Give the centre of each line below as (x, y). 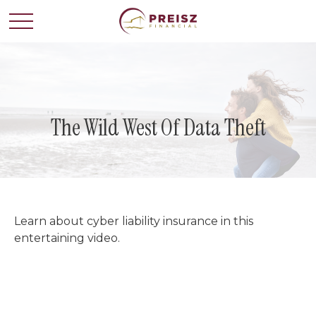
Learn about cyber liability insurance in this (134, 221)
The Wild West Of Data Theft (158, 128)
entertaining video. (67, 238)
